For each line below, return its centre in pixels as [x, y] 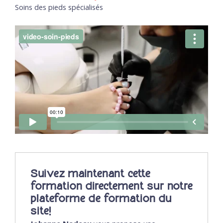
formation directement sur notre [111, 187]
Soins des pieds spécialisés [59, 7]
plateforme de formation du [101, 199]
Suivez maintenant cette [90, 174]
